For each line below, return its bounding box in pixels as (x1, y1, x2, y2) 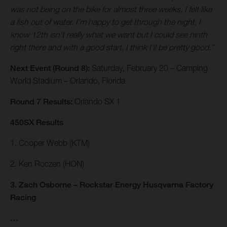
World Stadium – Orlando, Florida (10, 76, 125, 86)
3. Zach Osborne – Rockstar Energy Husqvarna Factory (10, 180, 213, 190)
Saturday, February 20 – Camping (92, 63, 208, 73)
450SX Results (10, 118, 65, 128)
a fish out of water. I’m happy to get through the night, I (10, 17, 201, 27)
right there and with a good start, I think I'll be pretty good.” (10, 43, 214, 52)
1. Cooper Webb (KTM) (10, 138, 90, 148)
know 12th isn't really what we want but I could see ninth (10, 30, 207, 40)
